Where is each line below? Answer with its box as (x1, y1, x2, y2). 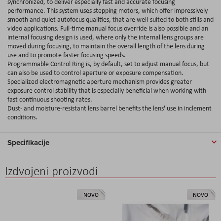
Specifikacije (7, 137, 49, 148)
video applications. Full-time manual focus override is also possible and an (7, 23, 208, 33)
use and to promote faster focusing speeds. (7, 50, 126, 59)
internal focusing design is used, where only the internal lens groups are (7, 32, 204, 41)
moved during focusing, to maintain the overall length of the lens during (7, 41, 205, 50)
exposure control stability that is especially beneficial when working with (7, 85, 206, 95)
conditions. (7, 112, 37, 121)
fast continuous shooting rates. (7, 94, 92, 104)
